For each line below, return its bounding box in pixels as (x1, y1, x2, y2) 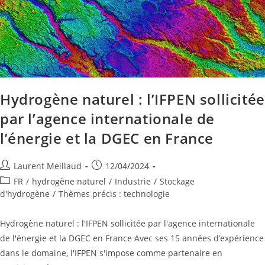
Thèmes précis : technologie (59, 188, 170, 199)
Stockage (160, 175, 195, 187)
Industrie (115, 175, 151, 187)
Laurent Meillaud (14, 160, 82, 172)
